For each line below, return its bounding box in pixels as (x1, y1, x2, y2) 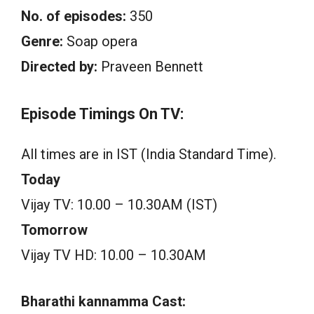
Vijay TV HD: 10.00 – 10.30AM (21, 246, 206, 264)
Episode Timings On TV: (21, 104, 184, 123)
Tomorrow (21, 221, 88, 238)
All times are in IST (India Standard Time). (21, 145, 276, 163)
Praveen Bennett (97, 57, 203, 75)
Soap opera (63, 32, 137, 50)
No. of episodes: (21, 7, 126, 25)
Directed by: (21, 57, 97, 75)
